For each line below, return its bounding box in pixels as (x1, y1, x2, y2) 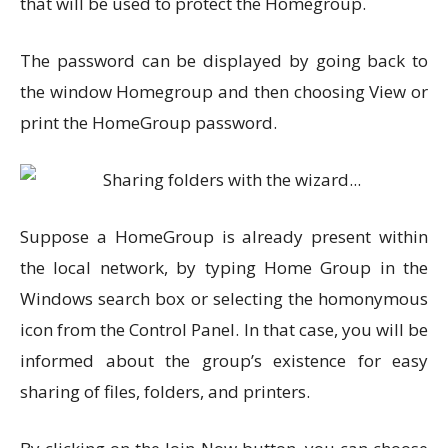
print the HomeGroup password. (20, 111, 277, 134)
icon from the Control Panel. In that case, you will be (20, 318, 428, 341)
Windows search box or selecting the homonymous (20, 287, 428, 310)
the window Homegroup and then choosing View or (20, 80, 428, 103)
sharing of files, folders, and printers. (20, 380, 310, 403)
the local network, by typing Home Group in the (20, 256, 428, 279)
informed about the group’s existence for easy (20, 349, 428, 372)
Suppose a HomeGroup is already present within (20, 225, 428, 248)
